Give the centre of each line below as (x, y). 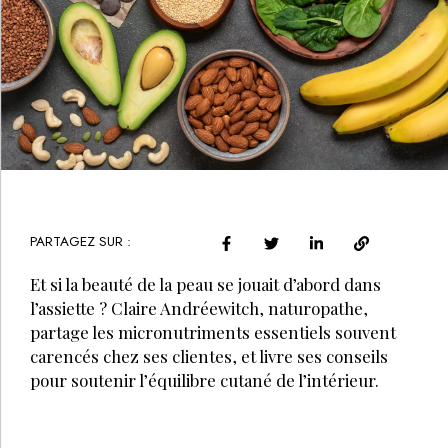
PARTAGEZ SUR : (80, 242)
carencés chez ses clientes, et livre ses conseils (209, 356)
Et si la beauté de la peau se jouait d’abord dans (205, 284)
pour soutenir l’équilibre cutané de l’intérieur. (204, 380)
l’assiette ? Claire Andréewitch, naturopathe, (199, 308)
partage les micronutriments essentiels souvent (213, 332)
